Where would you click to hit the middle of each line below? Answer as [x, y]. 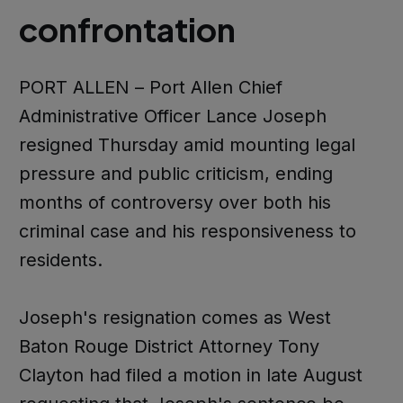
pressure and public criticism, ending [175, 174]
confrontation [127, 30]
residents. [60, 260]
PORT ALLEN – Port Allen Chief [150, 88]
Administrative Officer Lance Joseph [172, 116]
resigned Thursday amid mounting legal [187, 145]
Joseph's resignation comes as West [175, 318]
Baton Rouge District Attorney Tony [169, 347]
